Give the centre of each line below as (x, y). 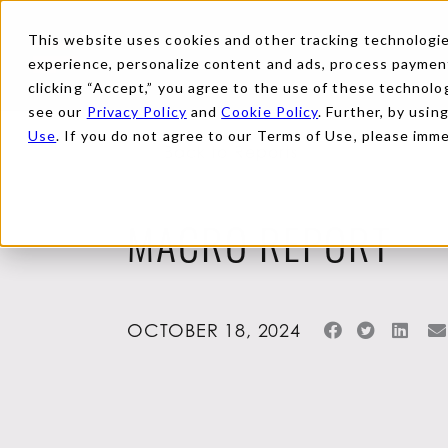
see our (57, 111)
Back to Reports (231, 152)
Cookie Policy (270, 111)
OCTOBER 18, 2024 (214, 330)
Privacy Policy (136, 111)
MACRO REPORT (259, 252)
